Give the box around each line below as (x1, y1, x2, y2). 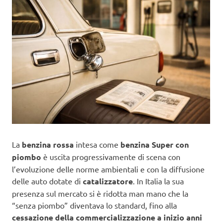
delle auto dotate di (12, 175, 83, 186)
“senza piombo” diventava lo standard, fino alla (12, 200, 177, 210)
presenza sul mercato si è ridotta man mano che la (12, 188, 188, 198)
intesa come (74, 139, 120, 149)
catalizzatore (83, 175, 133, 186)
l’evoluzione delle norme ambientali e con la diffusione (12, 164, 205, 174)
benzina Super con (120, 139, 189, 150)
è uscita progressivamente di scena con (41, 151, 180, 162)
